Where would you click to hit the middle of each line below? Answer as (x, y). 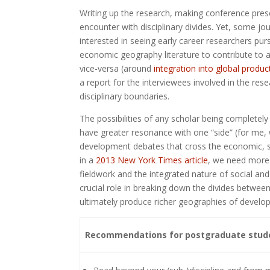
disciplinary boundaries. (124, 96)
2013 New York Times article (152, 160)
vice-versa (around (117, 69)
